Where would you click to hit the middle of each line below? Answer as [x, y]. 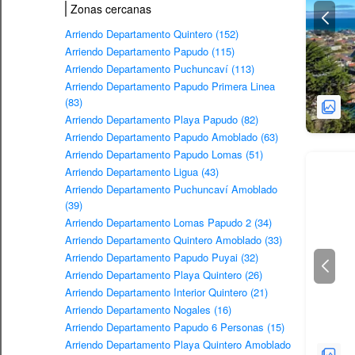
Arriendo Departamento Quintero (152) [152, 33]
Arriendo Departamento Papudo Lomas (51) [164, 154]
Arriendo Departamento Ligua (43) [142, 171]
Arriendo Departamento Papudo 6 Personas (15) [175, 326]
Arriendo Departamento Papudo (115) [150, 51]
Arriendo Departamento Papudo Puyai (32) [162, 257]
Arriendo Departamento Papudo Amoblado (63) [172, 136]
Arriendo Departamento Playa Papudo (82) [162, 119]
